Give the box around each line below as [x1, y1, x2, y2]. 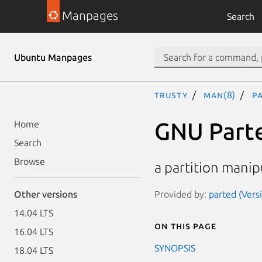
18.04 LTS [14, 245, 53, 256]
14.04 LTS [14, 208, 53, 218]
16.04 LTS [14, 226, 53, 237]
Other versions [14, 189, 77, 199]
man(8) [204, 89, 236, 100]
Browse [14, 156, 45, 167]
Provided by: [154, 188, 209, 199]
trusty [154, 89, 188, 100]
